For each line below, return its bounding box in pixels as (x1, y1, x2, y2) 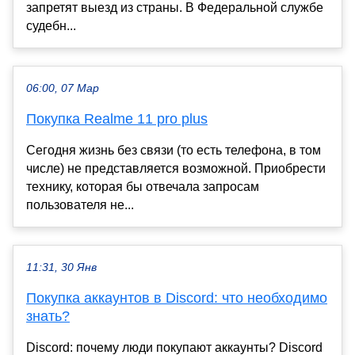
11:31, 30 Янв (26, 261, 97, 273)
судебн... (26, 18, 76, 32)
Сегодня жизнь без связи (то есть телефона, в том (26, 143, 321, 157)
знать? (26, 307, 70, 324)
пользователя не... (26, 197, 134, 212)
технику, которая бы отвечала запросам (26, 179, 259, 193)
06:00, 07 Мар (26, 82, 99, 94)
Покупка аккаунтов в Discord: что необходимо (26, 289, 327, 306)
